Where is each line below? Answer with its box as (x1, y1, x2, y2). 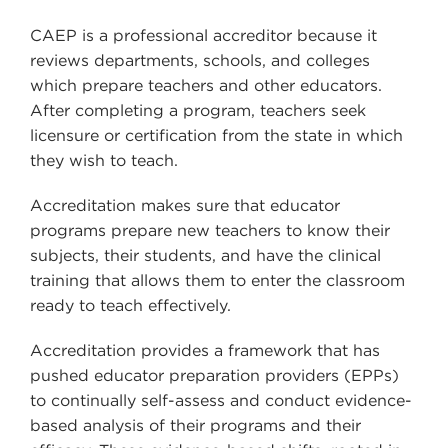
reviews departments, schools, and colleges (30, 51, 370, 71)
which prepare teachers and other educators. (30, 76, 382, 96)
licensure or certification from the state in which (30, 126, 403, 146)
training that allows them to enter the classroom (30, 271, 405, 291)
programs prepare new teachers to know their (30, 221, 390, 241)
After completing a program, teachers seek (30, 101, 366, 121)
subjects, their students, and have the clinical (30, 246, 381, 266)
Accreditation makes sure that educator (30, 196, 340, 216)
